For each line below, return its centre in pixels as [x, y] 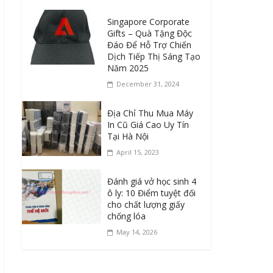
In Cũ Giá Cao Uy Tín [148, 124]
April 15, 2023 [138, 152]
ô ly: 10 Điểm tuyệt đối [151, 193]
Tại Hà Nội [128, 136]
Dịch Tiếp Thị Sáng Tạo [154, 56]
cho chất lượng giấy [146, 204]
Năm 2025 [128, 68]
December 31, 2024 [148, 83]
